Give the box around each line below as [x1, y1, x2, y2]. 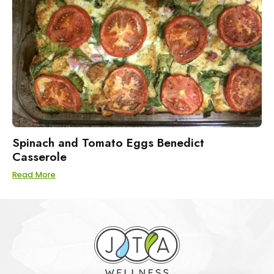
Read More [12, 169, 56, 180]
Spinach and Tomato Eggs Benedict [12, 134, 204, 151]
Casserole [12, 148, 67, 165]
